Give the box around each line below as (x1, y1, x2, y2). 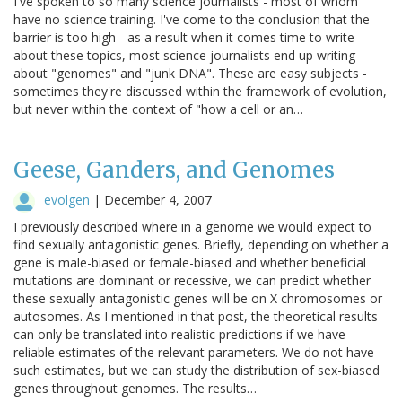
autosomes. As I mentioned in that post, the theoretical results (13, 307, 378, 325)
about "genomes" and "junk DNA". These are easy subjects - (13, 64, 367, 82)
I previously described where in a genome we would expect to (13, 217, 371, 235)
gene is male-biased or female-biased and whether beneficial (13, 253, 366, 271)
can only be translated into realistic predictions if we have (13, 325, 345, 343)
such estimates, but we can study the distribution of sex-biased (13, 361, 380, 379)
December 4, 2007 (104, 190, 212, 208)
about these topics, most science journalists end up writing (13, 46, 355, 64)
